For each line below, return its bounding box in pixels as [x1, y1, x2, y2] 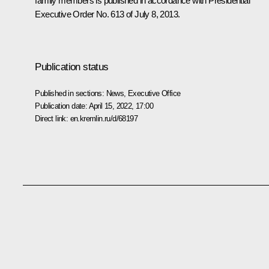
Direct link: [35, 113, 70, 123]
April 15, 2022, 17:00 [88, 101, 153, 110]
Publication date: [35, 101, 89, 110]
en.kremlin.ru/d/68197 [70, 113, 138, 123]
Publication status [35, 61, 109, 73]
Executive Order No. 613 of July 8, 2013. [35, 9, 180, 20]
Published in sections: [35, 88, 106, 98]
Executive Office [128, 88, 181, 98]
